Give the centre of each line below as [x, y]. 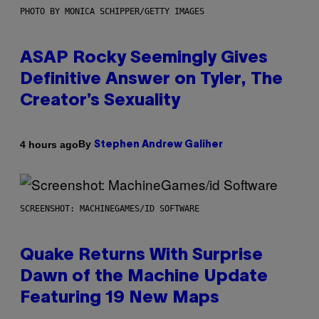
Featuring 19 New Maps [120, 299]
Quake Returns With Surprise [141, 256]
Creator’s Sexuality [100, 101]
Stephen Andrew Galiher [158, 145]
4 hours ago [49, 144]
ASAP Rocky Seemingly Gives [144, 59]
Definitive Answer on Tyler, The [151, 80]
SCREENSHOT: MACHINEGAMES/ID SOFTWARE [110, 209]
